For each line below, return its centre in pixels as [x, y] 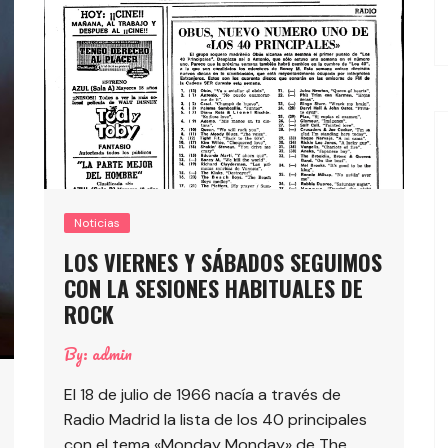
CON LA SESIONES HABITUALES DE [213, 288]
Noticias [97, 223]
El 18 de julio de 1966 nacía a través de [202, 395]
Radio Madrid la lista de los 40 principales [215, 420]
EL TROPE [104, 12]
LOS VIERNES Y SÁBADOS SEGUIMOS [223, 262]
